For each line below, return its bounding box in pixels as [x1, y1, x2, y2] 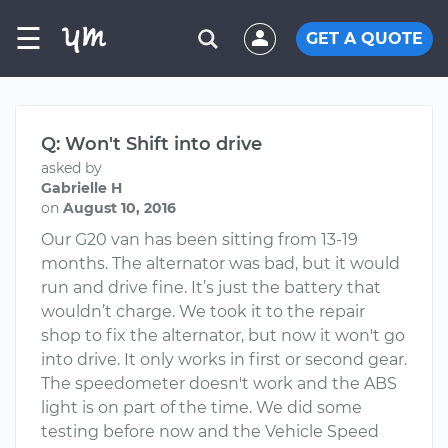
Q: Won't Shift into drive [41, 133, 262, 155]
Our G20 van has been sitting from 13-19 [41, 230, 358, 249]
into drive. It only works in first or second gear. [41, 350, 407, 369]
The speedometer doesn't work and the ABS [41, 374, 397, 393]
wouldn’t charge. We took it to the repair [41, 302, 365, 321]
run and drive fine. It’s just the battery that [41, 278, 381, 297]
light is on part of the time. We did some [41, 398, 362, 417]
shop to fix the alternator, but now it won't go [41, 326, 405, 345]
